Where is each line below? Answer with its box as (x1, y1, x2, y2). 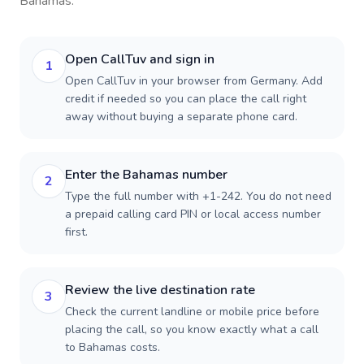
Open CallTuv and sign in (65, 50, 214, 68)
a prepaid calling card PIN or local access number (65, 206, 321, 222)
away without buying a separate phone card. (65, 109, 297, 124)
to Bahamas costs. (65, 340, 160, 355)
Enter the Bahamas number (65, 166, 227, 184)
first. (65, 224, 88, 240)
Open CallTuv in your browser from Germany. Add (65, 73, 323, 89)
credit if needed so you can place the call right (65, 91, 306, 106)
